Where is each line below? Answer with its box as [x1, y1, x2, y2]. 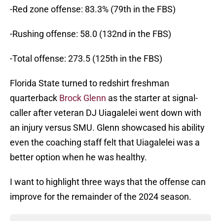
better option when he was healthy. [10, 152, 147, 163]
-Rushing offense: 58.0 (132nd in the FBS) [10, 29, 171, 39]
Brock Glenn [59, 93, 106, 104]
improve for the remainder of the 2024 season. [10, 191, 191, 202]
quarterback [10, 93, 59, 104]
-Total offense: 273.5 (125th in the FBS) [10, 53, 162, 64]
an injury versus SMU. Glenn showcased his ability [10, 122, 205, 133]
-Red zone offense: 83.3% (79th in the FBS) [10, 4, 176, 15]
